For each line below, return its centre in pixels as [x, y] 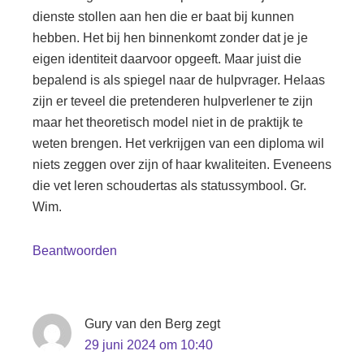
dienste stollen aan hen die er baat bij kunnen [163, 17]
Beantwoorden [75, 251]
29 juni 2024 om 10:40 [149, 345]
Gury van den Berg [139, 324]
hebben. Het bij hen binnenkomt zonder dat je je [170, 38]
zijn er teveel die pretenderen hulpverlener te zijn [173, 101]
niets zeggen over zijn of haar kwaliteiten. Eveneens [182, 165]
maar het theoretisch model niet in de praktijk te [168, 122]
